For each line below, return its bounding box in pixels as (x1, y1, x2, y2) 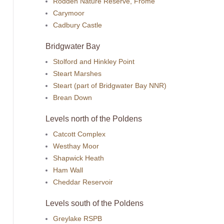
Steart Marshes (53, 69, 102, 77)
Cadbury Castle (53, 20, 102, 29)
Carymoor (53, 8, 85, 17)
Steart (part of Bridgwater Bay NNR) (53, 81, 167, 89)
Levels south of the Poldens (45, 198, 143, 207)
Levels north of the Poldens (45, 114, 142, 123)
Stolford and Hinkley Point (53, 57, 135, 65)
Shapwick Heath (53, 153, 104, 162)
